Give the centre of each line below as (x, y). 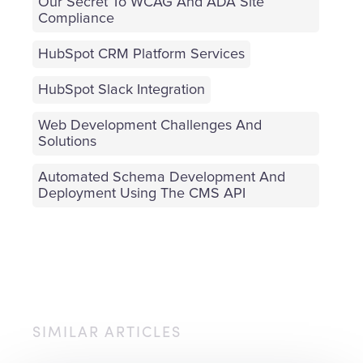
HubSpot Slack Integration (122, 90)
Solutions (67, 141)
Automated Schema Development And (162, 177)
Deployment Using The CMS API (142, 193)
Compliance (76, 18)
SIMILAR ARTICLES (107, 333)
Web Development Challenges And (150, 125)
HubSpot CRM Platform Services (141, 54)
